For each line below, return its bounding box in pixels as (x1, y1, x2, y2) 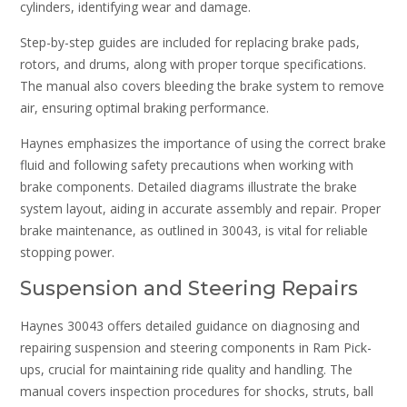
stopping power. (20, 243, 114, 262)
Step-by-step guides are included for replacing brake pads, (20, 33, 360, 51)
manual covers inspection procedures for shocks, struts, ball (20, 382, 373, 401)
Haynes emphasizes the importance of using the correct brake (20, 134, 386, 153)
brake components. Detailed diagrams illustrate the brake (20, 178, 357, 196)
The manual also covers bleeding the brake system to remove (20, 76, 384, 94)
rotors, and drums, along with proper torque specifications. (20, 55, 366, 73)
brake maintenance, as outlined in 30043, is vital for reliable (20, 222, 368, 240)
